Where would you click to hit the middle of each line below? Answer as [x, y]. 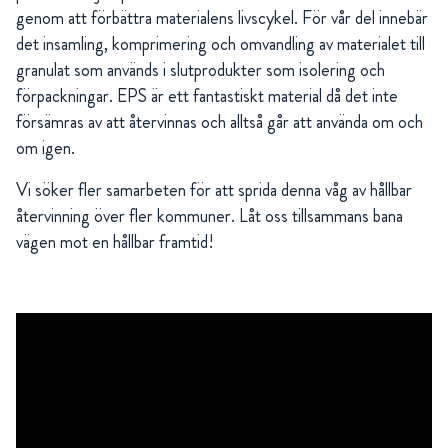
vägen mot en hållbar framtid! [115, 241]
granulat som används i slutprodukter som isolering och [200, 69]
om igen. [45, 147]
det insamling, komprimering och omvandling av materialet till [220, 43]
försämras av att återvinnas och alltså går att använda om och [219, 121]
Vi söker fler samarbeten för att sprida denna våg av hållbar [214, 189]
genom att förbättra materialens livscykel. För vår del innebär [222, 17]
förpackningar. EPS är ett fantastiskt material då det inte [207, 95]
